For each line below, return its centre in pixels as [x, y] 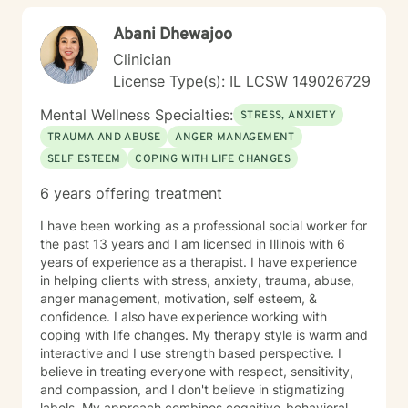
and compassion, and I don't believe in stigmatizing [193, 389]
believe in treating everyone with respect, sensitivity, [197, 371]
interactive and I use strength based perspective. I [191, 353]
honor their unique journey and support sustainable [191, 16]
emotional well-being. [103, 34]
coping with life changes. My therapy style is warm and [116, 335]
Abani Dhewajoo [173, 35]
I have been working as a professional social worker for [204, 225]
